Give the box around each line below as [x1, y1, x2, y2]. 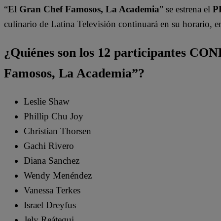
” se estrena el [159, 4, 213, 15]
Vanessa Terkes [24, 185, 80, 196]
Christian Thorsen [24, 126, 91, 137]
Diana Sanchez [24, 155, 79, 166]
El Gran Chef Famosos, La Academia [8, 4, 159, 15]
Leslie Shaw [24, 96, 70, 107]
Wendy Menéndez [24, 170, 92, 181]
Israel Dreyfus [24, 200, 76, 211]
